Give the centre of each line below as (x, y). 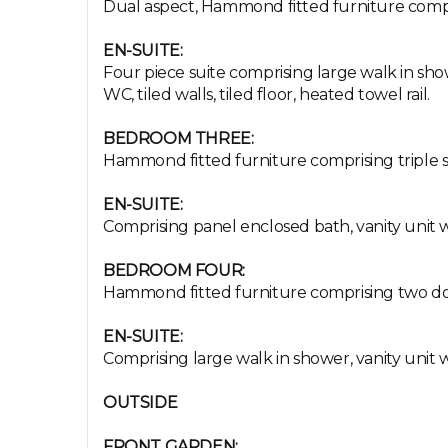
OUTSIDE (140, 402)
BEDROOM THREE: (178, 138)
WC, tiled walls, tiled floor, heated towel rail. (266, 94)
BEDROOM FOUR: (174, 270)
